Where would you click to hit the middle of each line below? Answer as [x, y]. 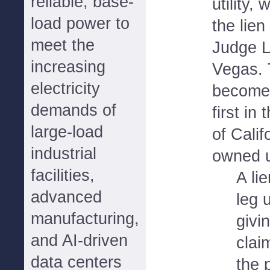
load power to [80, 24]
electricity [65, 89]
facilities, [63, 175]
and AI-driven [79, 240]
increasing [68, 67]
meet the [63, 45]
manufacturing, [85, 219]
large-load [67, 132]
